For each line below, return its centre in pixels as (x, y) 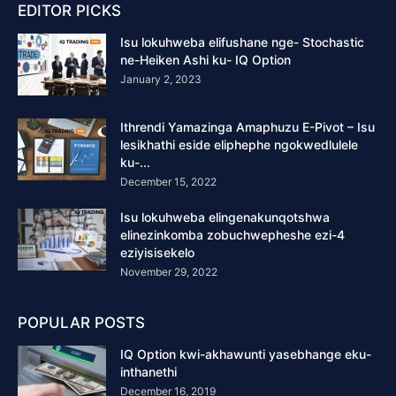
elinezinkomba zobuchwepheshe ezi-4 (232, 235)
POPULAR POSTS (81, 323)
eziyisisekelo (157, 252)
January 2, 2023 (161, 79)
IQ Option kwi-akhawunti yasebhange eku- (246, 354)
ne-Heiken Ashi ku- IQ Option (206, 60)
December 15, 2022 (168, 182)
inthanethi (148, 372)
